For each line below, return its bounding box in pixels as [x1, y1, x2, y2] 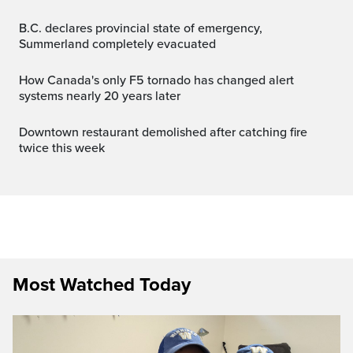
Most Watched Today [13, 273, 191, 296]
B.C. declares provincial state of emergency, [19, 20, 30, 36]
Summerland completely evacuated [19, 35, 216, 52]
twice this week [19, 139, 105, 156]
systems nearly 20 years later [19, 87, 180, 104]
